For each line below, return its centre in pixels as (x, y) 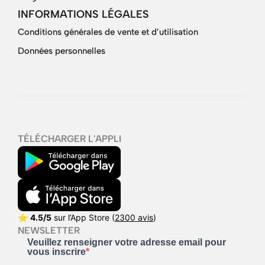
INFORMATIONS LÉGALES (83, 14)
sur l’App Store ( (83, 218)
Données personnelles (62, 51)
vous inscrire (56, 252)
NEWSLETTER (49, 231)
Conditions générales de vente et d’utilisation (108, 32)
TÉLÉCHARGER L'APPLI (70, 139)
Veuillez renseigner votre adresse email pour (127, 243)
